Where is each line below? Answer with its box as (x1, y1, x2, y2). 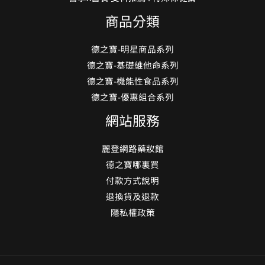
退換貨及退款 (106, 143, 159, 156)
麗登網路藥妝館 (101, 95, 164, 108)
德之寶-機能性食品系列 (86, 28, 179, 41)
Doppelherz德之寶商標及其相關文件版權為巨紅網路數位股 (12, 243, 245, 256)
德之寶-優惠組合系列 (91, 44, 174, 57)
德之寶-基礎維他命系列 (86, 12, 179, 25)
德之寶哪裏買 (106, 111, 159, 124)
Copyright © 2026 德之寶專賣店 (77, 222, 188, 234)
